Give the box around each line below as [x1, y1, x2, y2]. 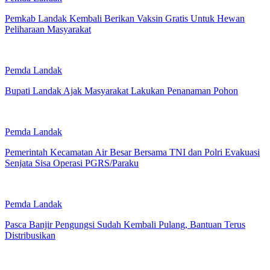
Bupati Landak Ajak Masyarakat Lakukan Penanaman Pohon [5, 85, 238, 96]
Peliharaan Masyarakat [5, 24, 91, 34]
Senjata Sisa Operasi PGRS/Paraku [5, 157, 139, 168]
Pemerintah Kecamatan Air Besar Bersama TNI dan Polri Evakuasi [5, 146, 260, 157]
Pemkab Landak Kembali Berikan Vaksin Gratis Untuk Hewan [5, 13, 245, 24]
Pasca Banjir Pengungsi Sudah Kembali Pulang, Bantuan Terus [5, 219, 245, 230]
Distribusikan [5, 230, 55, 240]
